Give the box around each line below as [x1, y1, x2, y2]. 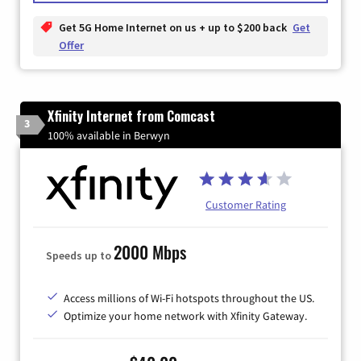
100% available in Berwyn [48, 127, 170, 143]
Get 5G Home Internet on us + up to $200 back [59, 19, 289, 35]
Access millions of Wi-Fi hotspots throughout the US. [64, 290, 314, 305]
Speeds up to [46, 247, 114, 263]
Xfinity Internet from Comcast [48, 106, 215, 126]
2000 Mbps [114, 239, 186, 264]
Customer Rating [205, 197, 286, 212]
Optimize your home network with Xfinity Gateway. [64, 308, 307, 323]
